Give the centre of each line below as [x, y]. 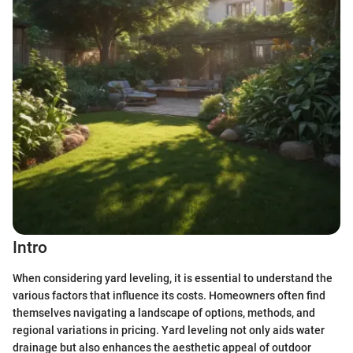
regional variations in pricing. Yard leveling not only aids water [169, 330]
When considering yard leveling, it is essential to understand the [173, 278]
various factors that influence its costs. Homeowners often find [169, 295]
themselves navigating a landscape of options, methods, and [164, 312]
